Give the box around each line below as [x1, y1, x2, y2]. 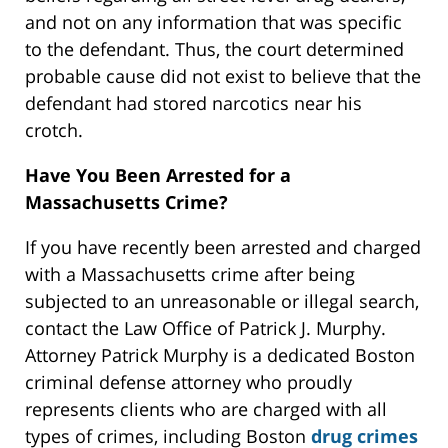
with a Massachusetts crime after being [25, 262, 355, 287]
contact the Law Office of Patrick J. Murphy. [25, 316, 386, 341]
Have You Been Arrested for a [25, 163, 291, 188]
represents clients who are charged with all [25, 397, 387, 422]
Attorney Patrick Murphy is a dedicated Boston [25, 343, 415, 368]
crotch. [25, 118, 83, 143]
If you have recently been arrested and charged [25, 235, 421, 260]
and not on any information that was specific [25, 10, 402, 35]
